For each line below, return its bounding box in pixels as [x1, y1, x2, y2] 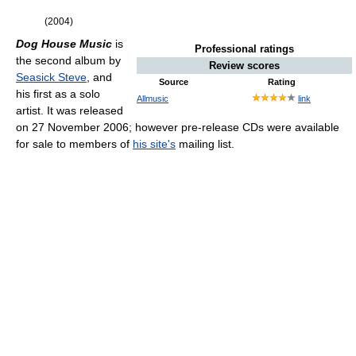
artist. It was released [16, 104, 123, 117]
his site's [133, 137, 176, 150]
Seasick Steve [16, 71, 87, 83]
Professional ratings [195, 42, 294, 55]
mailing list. [176, 137, 234, 150]
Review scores [209, 59, 280, 72]
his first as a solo [16, 87, 100, 100]
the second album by [16, 54, 121, 67]
